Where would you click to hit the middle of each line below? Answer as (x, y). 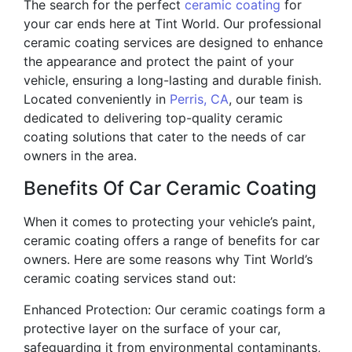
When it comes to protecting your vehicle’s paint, (169, 222)
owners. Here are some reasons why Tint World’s (168, 259)
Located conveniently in (97, 99)
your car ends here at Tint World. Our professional (172, 24)
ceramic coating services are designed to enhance (173, 42)
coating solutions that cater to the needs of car (165, 137)
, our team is (266, 99)
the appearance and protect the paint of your (159, 61)
